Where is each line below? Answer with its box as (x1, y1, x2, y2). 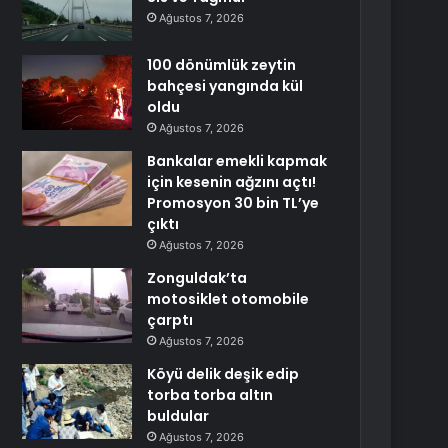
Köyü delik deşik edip (147, 364, 300, 384)
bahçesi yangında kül (147, 76, 304, 96)
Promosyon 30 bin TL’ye (147, 193, 320, 213)
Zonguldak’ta (147, 268, 248, 288)
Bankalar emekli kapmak (147, 151, 328, 171)
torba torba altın (147, 385, 274, 405)
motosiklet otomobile (147, 289, 310, 309)
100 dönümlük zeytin (147, 55, 297, 75)
